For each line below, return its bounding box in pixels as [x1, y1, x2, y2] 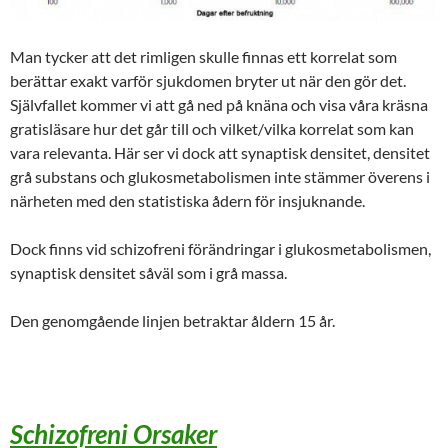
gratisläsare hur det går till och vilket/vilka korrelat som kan [10, 119, 414, 139]
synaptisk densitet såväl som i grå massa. [10, 263, 287, 283]
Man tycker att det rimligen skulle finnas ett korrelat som [10, 47, 397, 67]
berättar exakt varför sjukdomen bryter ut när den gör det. [10, 71, 409, 91]
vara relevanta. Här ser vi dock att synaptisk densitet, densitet [10, 143, 430, 163]
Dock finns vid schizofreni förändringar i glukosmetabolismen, [10, 239, 431, 259]
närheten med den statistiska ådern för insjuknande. [10, 191, 365, 211]
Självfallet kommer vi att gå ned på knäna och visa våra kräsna [10, 95, 428, 115]
